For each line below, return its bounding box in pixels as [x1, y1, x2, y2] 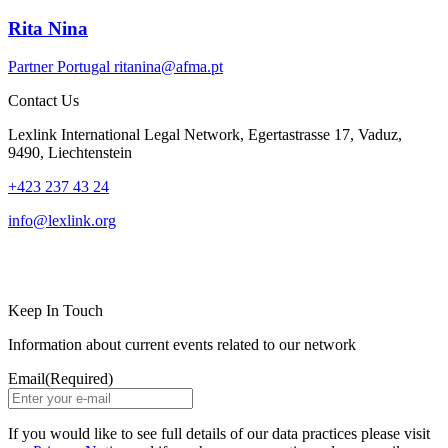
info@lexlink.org [8, 212, 116, 230]
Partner [8, 58, 53, 76]
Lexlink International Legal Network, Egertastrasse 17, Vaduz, [8, 126, 402, 144]
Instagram [31, 251, 128, 278]
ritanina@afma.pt [114, 58, 223, 76]
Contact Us [8, 92, 79, 110]
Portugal [57, 58, 110, 76]
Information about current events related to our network [8, 336, 356, 354]
